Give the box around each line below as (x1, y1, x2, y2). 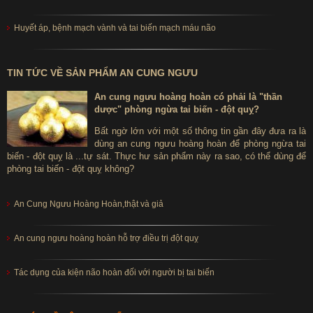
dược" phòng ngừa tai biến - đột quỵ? (94, 104, 259, 115)
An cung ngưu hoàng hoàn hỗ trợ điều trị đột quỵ (14, 233, 198, 244)
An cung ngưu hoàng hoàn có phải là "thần (94, 92, 282, 103)
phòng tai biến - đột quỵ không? (7, 163, 134, 175)
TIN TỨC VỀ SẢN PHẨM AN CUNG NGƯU (7, 67, 198, 79)
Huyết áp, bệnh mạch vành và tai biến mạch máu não (14, 23, 216, 34)
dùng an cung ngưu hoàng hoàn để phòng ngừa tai (94, 138, 306, 150)
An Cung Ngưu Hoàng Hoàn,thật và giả (14, 199, 163, 210)
